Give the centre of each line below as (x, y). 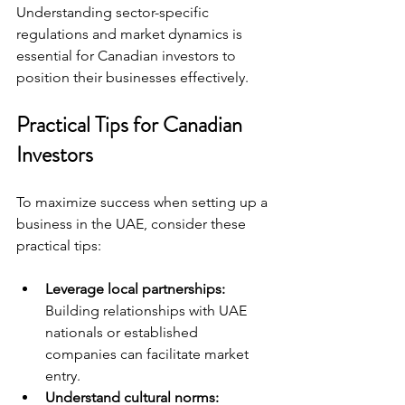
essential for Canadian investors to (128, 56)
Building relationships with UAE (148, 311)
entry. (63, 376)
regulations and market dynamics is (131, 34)
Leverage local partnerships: (135, 289)
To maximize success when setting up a (144, 202)
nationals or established (123, 332)
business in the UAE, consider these (133, 224)
